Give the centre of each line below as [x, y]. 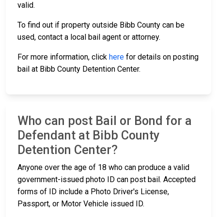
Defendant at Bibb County [88, 136]
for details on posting [161, 57]
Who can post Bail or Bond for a [105, 121]
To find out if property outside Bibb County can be [101, 25]
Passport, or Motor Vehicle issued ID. [81, 204]
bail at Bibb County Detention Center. [79, 69]
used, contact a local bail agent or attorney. [89, 37]
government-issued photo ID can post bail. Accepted [107, 180]
